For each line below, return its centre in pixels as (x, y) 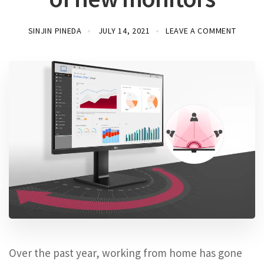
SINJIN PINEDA (55, 31)
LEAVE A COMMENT (201, 31)
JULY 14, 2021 (124, 31)
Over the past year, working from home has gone (126, 253)
